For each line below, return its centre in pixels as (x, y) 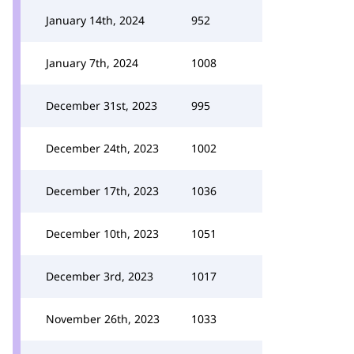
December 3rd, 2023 (100, 276)
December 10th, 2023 (102, 233)
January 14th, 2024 (95, 20)
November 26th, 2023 (103, 319)
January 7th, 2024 (92, 63)
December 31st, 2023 (102, 105)
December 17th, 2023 (102, 191)
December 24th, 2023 (102, 148)
